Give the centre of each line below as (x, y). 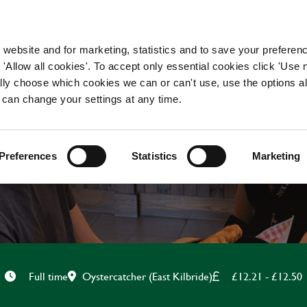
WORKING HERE (63, 29)
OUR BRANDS (211, 29)
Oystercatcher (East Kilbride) (147, 275)
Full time (48, 276)
